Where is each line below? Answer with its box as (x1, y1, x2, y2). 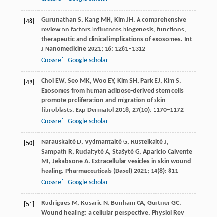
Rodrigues (41, 199, 70, 207)
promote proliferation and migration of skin (41, 96, 166, 104)
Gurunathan (41, 16, 77, 24)
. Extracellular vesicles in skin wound (88, 157, 191, 165)
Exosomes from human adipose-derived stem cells (41, 87, 184, 94)
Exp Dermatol (75, 106, 114, 114)
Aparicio (142, 148, 166, 155)
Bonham (110, 199, 135, 207)
